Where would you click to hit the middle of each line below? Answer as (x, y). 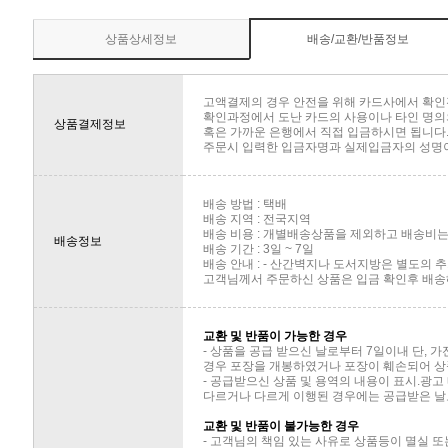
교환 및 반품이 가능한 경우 (274, 336)
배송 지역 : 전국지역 (256, 219)
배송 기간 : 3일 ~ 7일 (258, 249)
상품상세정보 (141, 39)
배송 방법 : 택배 (244, 204)
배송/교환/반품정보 (357, 39)
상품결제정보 (89, 124)
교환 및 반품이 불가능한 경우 (280, 426)
